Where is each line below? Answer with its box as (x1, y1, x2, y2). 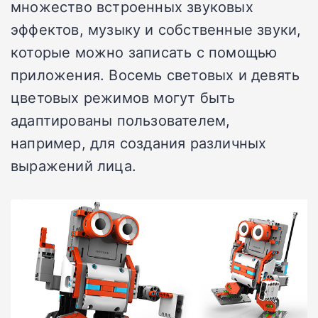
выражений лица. (11, 155, 136, 176)
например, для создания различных (11, 133, 267, 153)
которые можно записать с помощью (11, 42, 278, 62)
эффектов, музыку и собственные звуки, (11, 19, 302, 40)
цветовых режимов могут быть (11, 87, 236, 108)
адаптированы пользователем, (11, 110, 231, 131)
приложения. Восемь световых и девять (11, 65, 300, 85)
